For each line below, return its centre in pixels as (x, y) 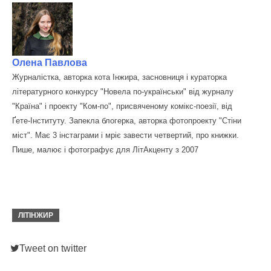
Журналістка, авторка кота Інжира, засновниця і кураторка (119, 77)
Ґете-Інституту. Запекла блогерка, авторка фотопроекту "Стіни (127, 120)
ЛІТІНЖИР (36, 215)
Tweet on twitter (53, 248)
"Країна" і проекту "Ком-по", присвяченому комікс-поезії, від (122, 106)
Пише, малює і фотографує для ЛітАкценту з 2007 (105, 149)
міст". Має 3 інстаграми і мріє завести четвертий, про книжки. (126, 135)
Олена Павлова (50, 62)
